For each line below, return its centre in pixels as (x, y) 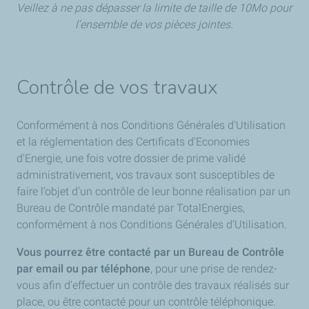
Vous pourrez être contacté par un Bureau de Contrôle (150, 252)
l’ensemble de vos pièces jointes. (154, 24)
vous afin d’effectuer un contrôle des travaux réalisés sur (153, 285)
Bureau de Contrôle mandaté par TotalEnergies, (131, 208)
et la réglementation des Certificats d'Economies (133, 142)
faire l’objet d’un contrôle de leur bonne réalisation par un (153, 191)
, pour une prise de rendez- (214, 269)
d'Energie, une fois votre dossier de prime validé (131, 158)
